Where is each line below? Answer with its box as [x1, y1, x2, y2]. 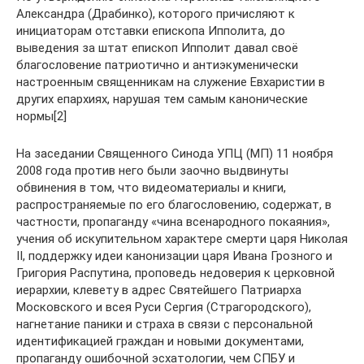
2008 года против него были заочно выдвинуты [16, 163, 288, 178]
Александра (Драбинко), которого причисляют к [16, 6, 295, 21]
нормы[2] [16, 109, 67, 123]
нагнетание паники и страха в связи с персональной [16, 317, 313, 331]
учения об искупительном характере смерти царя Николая [16, 232, 348, 246]
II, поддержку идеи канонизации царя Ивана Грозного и [16, 249, 332, 263]
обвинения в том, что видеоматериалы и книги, [16, 180, 286, 195]
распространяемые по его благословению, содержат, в [16, 197, 331, 212]
